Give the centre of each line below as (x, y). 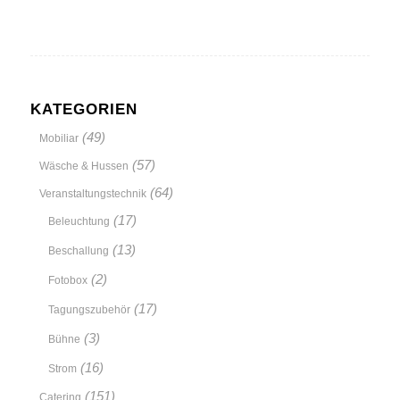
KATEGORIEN (83, 109)
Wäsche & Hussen (83, 166)
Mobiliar (58, 138)
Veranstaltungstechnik (92, 194)
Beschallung (78, 251)
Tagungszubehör (89, 310)
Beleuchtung (79, 221)
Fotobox (67, 280)
